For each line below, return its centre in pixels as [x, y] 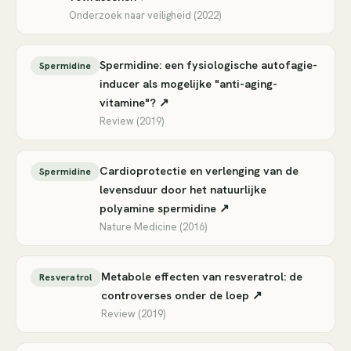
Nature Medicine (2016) [154, 227]
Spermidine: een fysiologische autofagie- [209, 65]
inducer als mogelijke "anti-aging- [189, 83]
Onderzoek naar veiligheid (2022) [145, 15]
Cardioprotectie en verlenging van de [199, 170]
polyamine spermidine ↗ [165, 208]
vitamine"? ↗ [135, 102]
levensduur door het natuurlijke [183, 189]
